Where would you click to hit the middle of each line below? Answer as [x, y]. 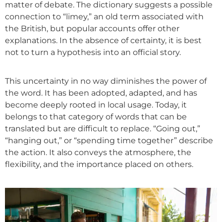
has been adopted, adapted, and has [125, 93]
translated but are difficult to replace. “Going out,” [103, 129]
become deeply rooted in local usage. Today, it [96, 105]
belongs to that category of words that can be [96, 117]
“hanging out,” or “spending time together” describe [109, 141]
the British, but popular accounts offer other [92, 28]
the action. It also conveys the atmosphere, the [98, 153]
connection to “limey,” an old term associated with [104, 16]
